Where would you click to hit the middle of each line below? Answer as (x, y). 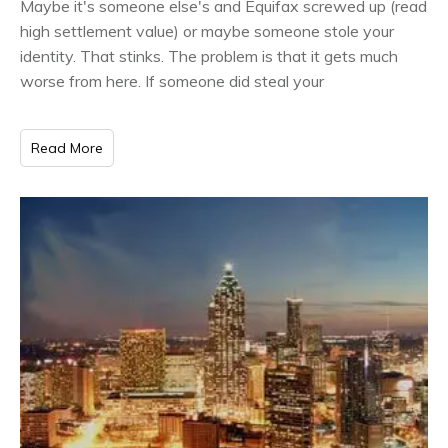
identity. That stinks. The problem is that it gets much (209, 55)
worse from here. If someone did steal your (172, 80)
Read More (67, 147)
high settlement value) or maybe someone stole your (207, 30)
